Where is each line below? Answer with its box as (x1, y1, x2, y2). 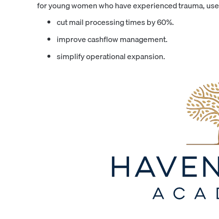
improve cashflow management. (56, 32, 168, 45)
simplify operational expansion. (56, 49, 165, 63)
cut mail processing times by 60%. (56, 15, 174, 28)
